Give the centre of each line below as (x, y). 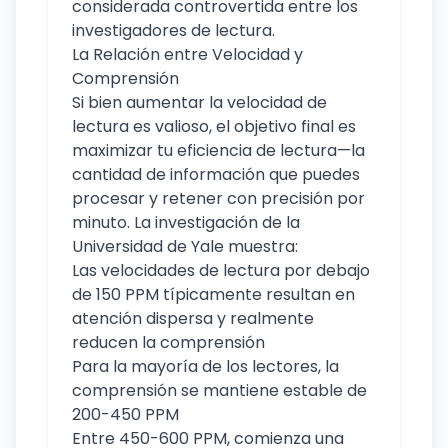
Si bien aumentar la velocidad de (199, 102)
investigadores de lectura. (173, 30)
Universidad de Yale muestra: (185, 246)
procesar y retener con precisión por (218, 198)
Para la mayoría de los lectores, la (205, 366)
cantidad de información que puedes (216, 174)
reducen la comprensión (168, 342)
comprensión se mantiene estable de (219, 390)
